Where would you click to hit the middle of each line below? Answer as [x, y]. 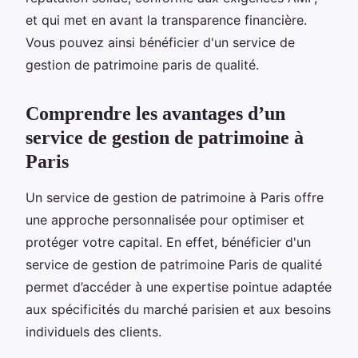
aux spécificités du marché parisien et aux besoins [178, 309]
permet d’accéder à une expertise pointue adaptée [179, 286]
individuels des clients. [93, 331]
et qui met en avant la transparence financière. [166, 20]
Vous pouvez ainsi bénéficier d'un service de [160, 42]
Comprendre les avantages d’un [155, 113]
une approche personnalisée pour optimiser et [165, 219]
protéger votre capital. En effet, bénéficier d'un [168, 242]
